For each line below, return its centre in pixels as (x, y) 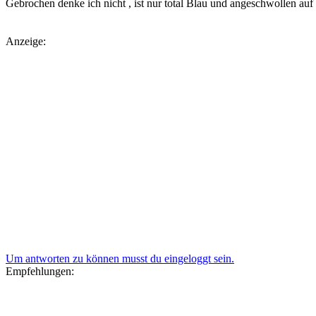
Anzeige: (26, 42)
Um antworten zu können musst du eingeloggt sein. (120, 259)
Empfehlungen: (40, 272)
